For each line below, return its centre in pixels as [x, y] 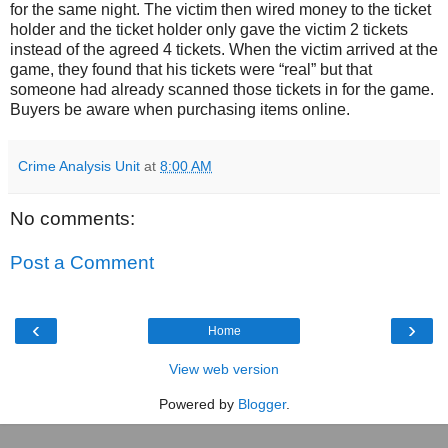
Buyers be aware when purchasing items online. [180, 109]
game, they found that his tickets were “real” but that [191, 69]
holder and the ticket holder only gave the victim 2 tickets [209, 29]
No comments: [72, 218]
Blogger [261, 403]
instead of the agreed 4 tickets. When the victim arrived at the [224, 49]
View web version [224, 368]
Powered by [198, 403]
